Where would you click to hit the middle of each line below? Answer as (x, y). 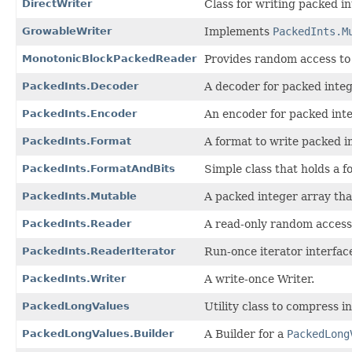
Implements (238, 31)
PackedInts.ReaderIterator (99, 251)
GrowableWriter (67, 31)
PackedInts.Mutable (79, 196)
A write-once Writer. (259, 279)
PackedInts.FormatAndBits (99, 168)
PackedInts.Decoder (80, 86)
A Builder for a (246, 334)
